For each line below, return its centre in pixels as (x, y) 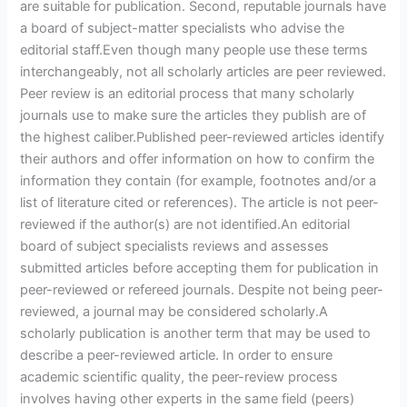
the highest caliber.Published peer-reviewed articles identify (203, 138)
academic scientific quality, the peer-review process (179, 377)
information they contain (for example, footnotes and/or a (199, 181)
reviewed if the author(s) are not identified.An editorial (185, 225)
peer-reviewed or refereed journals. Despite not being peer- (202, 290)
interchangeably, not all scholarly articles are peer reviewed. (203, 72)
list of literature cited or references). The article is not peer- (200, 203)
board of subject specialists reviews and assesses (175, 247)
